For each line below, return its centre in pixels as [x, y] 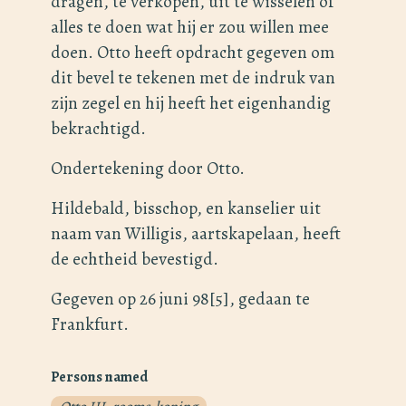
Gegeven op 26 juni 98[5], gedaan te [180, 299]
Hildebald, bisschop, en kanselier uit [186, 208]
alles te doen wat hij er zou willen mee [190, 27]
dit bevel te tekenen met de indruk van [193, 78]
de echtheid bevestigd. [135, 259]
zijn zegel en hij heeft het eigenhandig [191, 103]
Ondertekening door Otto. [148, 169]
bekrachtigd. [98, 129]
